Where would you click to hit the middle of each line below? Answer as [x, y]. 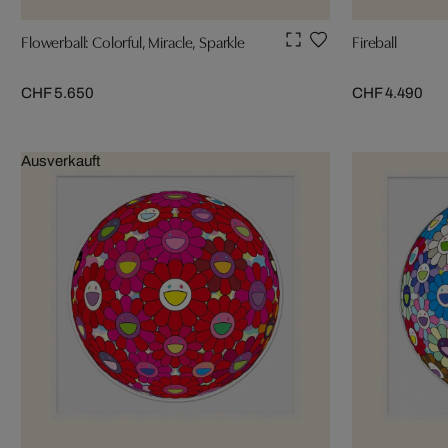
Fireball [374, 40]
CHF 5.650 [57, 92]
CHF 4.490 [387, 92]
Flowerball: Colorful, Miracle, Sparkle [133, 40]
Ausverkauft [60, 160]
